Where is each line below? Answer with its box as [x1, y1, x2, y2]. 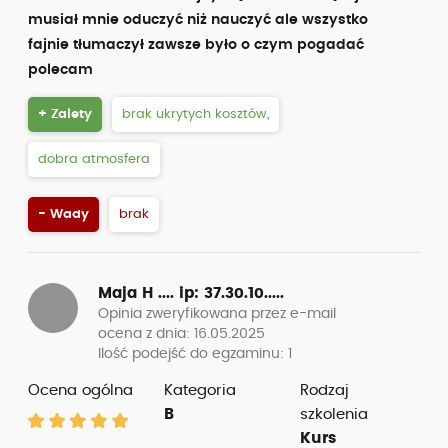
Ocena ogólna [28, 383, 133, 398]
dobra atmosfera [38, 153, 150, 166]
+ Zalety [38, 108, 92, 121]
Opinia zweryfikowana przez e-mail [98, 307, 336, 321]
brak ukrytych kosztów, [122, 108, 269, 121]
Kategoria [163, 383, 236, 398]
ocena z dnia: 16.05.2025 [98, 327, 265, 341]
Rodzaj [299, 383, 349, 398]
